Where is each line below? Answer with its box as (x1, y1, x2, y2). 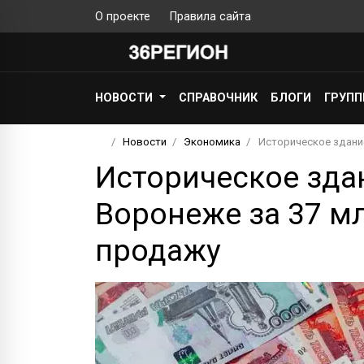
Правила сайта (170, 9, 251, 24)
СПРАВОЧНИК (179, 91, 258, 106)
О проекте (95, 9, 150, 24)
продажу (95, 232, 221, 268)
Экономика (184, 135, 241, 148)
